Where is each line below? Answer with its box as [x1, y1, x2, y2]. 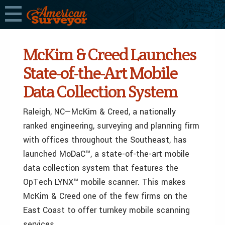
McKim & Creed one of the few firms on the [23, 190, 187, 202]
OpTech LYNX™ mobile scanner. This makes [23, 176, 186, 188]
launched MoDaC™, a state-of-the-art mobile [23, 148, 189, 160]
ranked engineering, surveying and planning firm [23, 120, 199, 132]
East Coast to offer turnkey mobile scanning [23, 204, 190, 216]
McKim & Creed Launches [23, 43, 196, 65]
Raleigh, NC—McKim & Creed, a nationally [23, 106, 176, 118]
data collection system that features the [23, 162, 178, 174]
